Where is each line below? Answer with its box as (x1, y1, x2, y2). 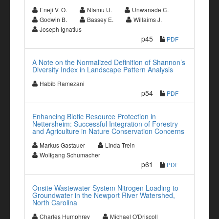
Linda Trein (105, 141, 135, 149)
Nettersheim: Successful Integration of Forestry (32, 119, 178, 129)
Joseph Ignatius (40, 25, 82, 33)
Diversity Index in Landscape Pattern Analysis (32, 65, 173, 74)
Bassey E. (87, 15, 113, 23)
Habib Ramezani (40, 79, 85, 88)
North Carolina (32, 197, 77, 207)
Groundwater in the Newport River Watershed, (32, 190, 175, 200)
